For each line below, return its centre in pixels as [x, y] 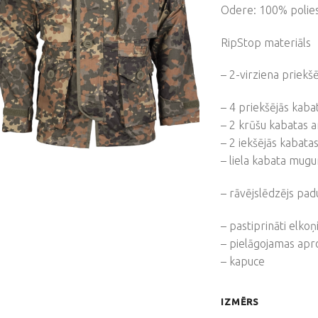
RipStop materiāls [266, 42]
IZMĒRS [240, 301]
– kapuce [243, 261]
